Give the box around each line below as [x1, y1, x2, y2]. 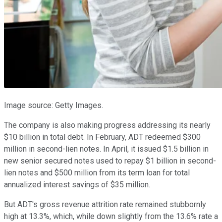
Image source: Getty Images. [4, 101, 103, 111]
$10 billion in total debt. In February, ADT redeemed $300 [4, 132, 201, 142]
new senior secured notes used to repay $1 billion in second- [4, 156, 216, 166]
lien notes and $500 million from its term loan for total [4, 168, 190, 178]
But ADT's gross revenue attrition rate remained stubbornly [4, 200, 206, 210]
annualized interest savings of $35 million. [4, 180, 150, 190]
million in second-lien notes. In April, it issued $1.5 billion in [4, 144, 209, 154]
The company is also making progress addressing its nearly [4, 120, 211, 130]
